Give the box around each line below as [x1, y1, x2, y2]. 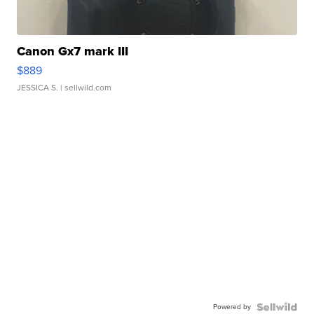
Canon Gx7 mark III [17, 41, 129, 60]
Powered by [212, 301, 251, 312]
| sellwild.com [58, 81, 112, 94]
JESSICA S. [17, 81, 59, 94]
